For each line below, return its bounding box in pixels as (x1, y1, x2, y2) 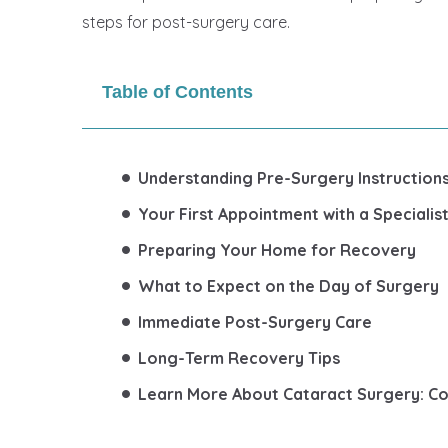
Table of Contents (102, 82, 253, 102)
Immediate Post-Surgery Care (138, 312, 372, 332)
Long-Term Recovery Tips (138, 348, 340, 368)
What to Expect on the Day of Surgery (138, 276, 439, 296)
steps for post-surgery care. (82, 12, 290, 32)
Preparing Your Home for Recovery (138, 240, 416, 260)
